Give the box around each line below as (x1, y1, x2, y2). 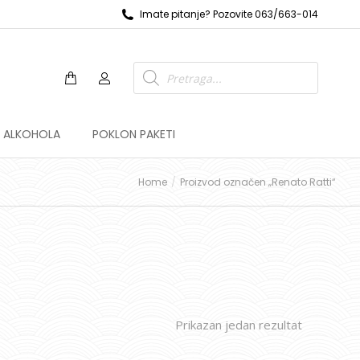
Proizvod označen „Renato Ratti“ (180, 174, 336, 189)
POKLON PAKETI (92, 126, 175, 142)
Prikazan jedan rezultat (175, 316, 302, 333)
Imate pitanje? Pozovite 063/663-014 (140, 7, 318, 21)
